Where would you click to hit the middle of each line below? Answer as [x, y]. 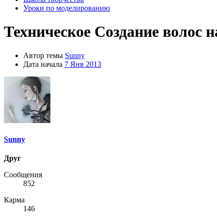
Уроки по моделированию [67, 8]
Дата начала [43, 64]
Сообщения [23, 175]
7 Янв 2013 [83, 64]
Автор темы [43, 55]
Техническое [47, 32]
